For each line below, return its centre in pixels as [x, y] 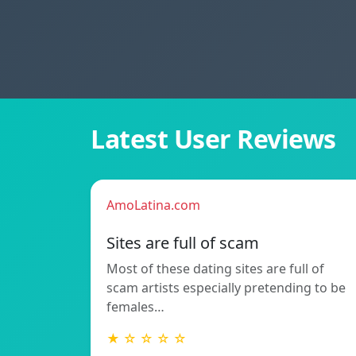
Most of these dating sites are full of [215, 269]
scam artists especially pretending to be [226, 288]
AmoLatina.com [153, 205]
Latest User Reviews [213, 139]
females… [135, 307]
